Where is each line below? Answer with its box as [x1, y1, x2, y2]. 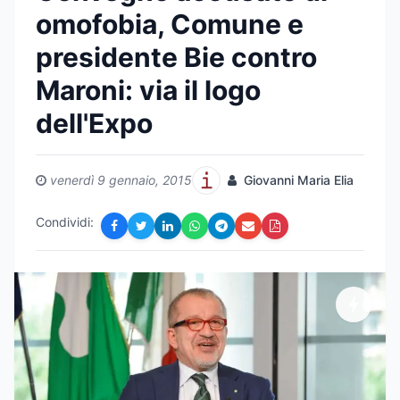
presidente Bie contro [36, 41, 317, 73]
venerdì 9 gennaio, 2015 [50, 172, 192, 187]
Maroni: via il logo [36, 74, 261, 106]
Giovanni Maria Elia [240, 172, 354, 187]
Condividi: [36, 214, 94, 229]
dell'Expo [36, 107, 153, 139]
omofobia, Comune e [36, 8, 304, 40]
